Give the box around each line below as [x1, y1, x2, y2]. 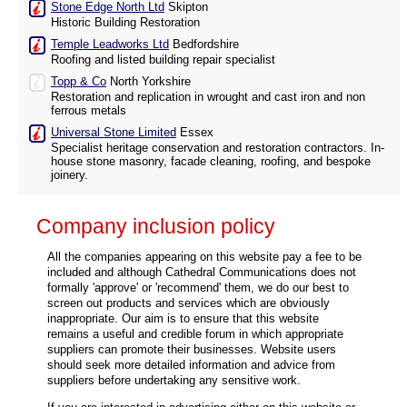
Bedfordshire [169, 37, 239, 52]
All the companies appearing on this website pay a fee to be [47, 249, 362, 263]
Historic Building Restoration [51, 15, 200, 30]
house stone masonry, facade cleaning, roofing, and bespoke [51, 154, 371, 169]
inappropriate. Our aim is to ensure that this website [47, 311, 319, 325]
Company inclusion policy [36, 214, 275, 239]
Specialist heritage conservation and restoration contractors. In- [51, 141, 384, 155]
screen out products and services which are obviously [47, 295, 330, 310]
